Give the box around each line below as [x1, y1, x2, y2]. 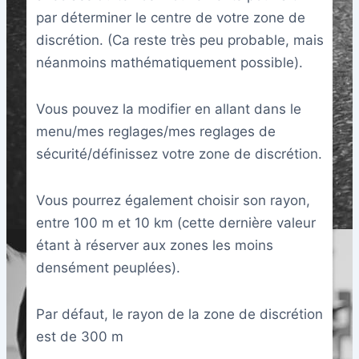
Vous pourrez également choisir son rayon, [35, 192, 310, 208]
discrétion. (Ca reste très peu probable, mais [35, 32, 324, 49]
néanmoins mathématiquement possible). [35, 54, 303, 71]
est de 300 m [35, 328, 123, 345]
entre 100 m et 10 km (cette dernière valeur [35, 214, 316, 231]
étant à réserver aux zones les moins [35, 236, 273, 253]
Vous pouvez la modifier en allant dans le [35, 101, 301, 118]
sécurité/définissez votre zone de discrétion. [35, 146, 322, 163]
